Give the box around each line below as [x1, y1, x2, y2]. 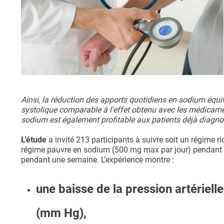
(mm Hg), [36, 206, 86, 220]
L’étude [21, 135, 46, 145]
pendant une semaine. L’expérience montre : [21, 155, 174, 165]
